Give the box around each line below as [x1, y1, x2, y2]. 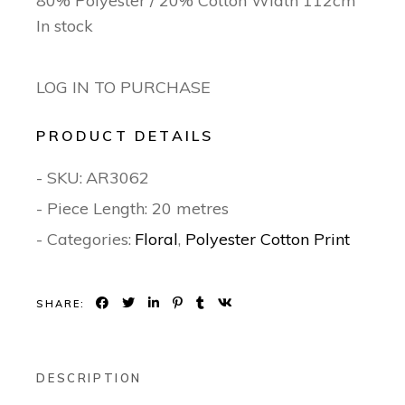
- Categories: [36, 229, 132, 250]
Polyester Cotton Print [185, 229, 351, 250]
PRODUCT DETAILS [36, 127, 214, 146]
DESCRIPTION [36, 371, 142, 386]
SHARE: [36, 297, 86, 310]
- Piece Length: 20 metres [36, 198, 230, 220]
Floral [135, 229, 179, 250]
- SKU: [36, 167, 83, 189]
